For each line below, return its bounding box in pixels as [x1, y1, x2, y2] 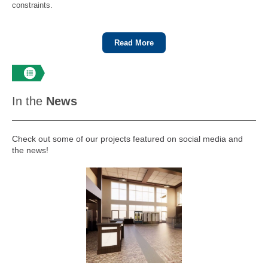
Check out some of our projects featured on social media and [12, 134, 243, 144]
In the [12, 95, 46, 108]
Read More [114, 38, 154, 47]
